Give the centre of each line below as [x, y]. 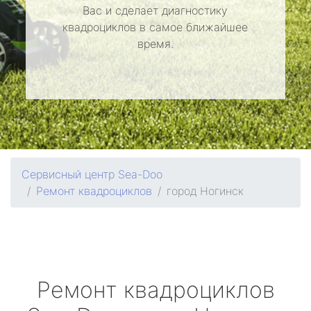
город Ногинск [205, 191]
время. [155, 44]
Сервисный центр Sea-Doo [92, 174]
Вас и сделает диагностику [155, 10]
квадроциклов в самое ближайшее [155, 27]
